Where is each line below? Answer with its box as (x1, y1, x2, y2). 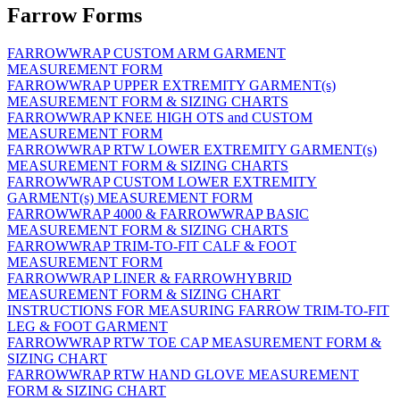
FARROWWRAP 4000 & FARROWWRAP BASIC (7, 206, 309, 222)
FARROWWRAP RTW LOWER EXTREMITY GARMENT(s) (7, 142, 377, 158)
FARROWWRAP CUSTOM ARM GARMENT (7, 46, 286, 62)
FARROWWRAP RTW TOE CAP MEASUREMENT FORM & (7, 335, 381, 351)
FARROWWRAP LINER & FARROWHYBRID (7, 271, 292, 287)
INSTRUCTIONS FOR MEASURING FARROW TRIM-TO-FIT (7, 303, 389, 319)
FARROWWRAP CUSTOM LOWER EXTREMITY (7, 174, 317, 190)
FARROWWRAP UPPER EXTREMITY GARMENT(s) (7, 78, 336, 94)
